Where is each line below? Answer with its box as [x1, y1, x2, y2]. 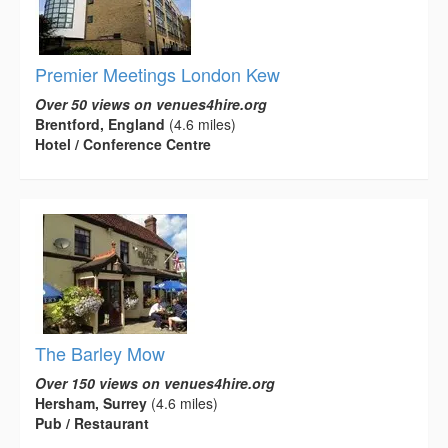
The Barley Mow [35, 340, 165, 367]
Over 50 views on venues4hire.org [35, 94, 267, 115]
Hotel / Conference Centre [35, 134, 211, 155]
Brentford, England [35, 114, 165, 135]
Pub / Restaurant [35, 413, 149, 434]
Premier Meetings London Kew [35, 61, 280, 88]
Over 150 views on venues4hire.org [35, 373, 275, 394]
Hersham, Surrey [35, 393, 147, 414]
